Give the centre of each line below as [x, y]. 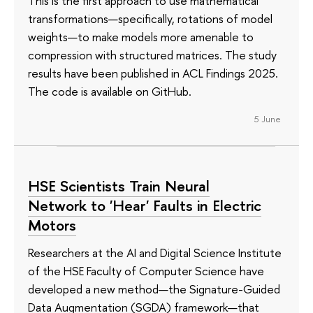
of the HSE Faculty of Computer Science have [146, 271]
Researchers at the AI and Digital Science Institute [155, 253]
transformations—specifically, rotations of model [150, 18]
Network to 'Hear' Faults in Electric [145, 205]
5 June [267, 118]
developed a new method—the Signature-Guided [154, 289]
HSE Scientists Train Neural [119, 185]
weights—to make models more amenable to [141, 36]
